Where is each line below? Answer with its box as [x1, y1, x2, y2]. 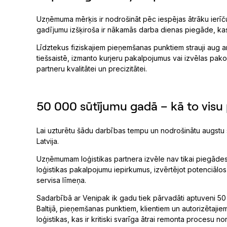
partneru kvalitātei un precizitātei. [36, 64, 147, 73]
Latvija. [36, 137, 59, 145]
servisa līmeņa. [36, 176, 86, 184]
